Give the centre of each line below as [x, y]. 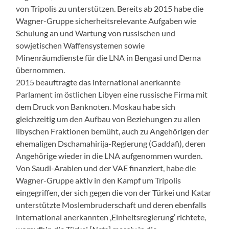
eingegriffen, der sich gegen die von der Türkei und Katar [114, 192]
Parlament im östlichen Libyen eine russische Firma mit [112, 94]
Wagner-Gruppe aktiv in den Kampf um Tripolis [99, 180]
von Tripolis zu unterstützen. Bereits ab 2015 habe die [110, 8]
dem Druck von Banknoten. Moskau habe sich [96, 106]
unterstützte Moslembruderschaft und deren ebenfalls [111, 204]
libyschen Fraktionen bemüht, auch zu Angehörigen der [112, 131]
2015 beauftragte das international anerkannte [98, 82]
